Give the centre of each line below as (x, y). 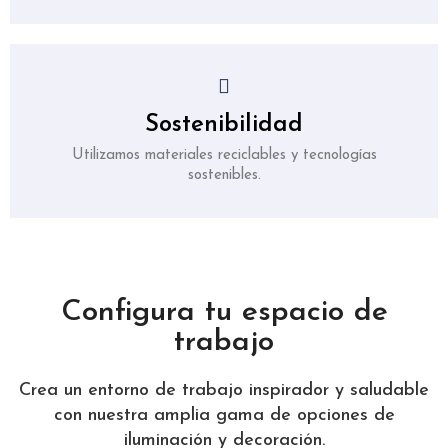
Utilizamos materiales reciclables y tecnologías (224, 156)
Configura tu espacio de (224, 313)
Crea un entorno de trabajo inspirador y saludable (224, 391)
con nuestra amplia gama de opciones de (224, 416)
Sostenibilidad (224, 125)
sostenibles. (224, 176)
